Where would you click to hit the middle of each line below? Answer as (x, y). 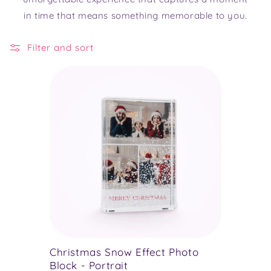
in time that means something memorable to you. (135, 15)
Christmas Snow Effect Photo (124, 252)
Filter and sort (60, 47)
